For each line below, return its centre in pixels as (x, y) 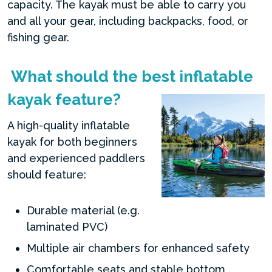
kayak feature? (64, 100)
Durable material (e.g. (83, 210)
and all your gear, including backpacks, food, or (128, 21)
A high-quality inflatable (69, 125)
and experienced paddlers (76, 158)
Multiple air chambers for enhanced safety (138, 248)
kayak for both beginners (72, 142)
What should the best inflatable (130, 76)
